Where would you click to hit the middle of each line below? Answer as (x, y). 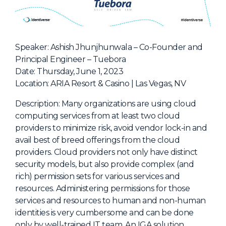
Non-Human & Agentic (166, 188)
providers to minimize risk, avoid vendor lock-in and (111, 128)
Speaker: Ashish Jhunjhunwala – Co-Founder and (109, 47)
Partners (138, 55)
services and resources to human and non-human (110, 201)
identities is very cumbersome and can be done (104, 213)
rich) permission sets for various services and (97, 177)
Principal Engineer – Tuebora (70, 60)
